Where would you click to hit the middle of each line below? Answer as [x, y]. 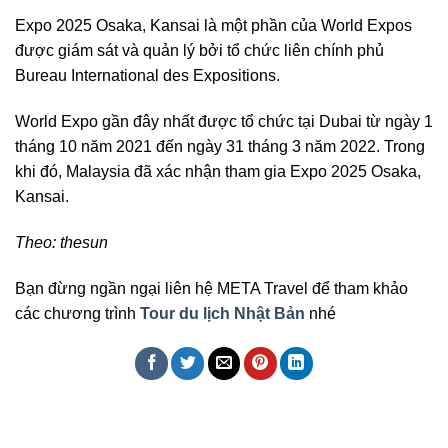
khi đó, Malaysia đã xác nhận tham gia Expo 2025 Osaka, [218, 172]
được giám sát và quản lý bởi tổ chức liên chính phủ [199, 51]
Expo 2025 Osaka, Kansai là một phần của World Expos [213, 26]
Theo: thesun [61, 242]
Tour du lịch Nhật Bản [222, 313]
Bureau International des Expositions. [147, 76]
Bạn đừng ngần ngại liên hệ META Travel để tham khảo [211, 288]
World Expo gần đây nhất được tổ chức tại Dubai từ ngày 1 [224, 122]
